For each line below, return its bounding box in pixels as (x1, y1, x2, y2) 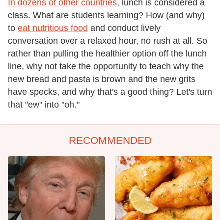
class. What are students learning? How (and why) (8, 10, 205, 20)
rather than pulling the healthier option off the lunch (8, 48, 207, 58)
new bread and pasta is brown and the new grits (8, 74, 195, 84)
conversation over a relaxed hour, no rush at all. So (8, 35, 207, 46)
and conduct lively (88, 23, 161, 33)
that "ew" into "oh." (8, 99, 80, 110)
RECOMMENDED (68, 134, 152, 146)
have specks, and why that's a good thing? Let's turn (8, 86, 212, 97)
